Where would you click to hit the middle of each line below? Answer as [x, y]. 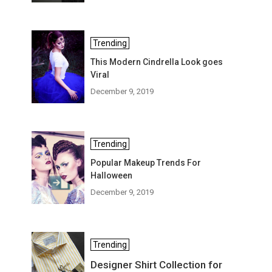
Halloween [112, 175]
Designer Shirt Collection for [157, 265]
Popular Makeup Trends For [146, 163]
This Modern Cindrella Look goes [157, 62]
